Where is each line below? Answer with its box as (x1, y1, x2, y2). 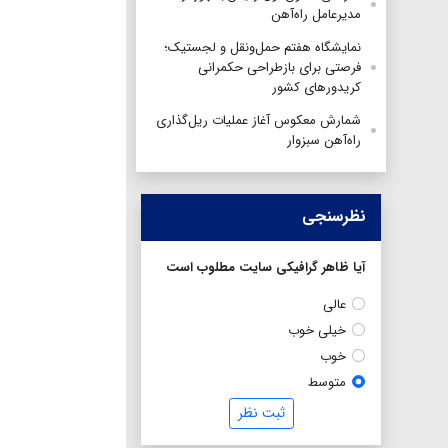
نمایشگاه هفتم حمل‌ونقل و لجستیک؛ (164, 36, 361, 58)
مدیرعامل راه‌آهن (271, 3, 361, 25)
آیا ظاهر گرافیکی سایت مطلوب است (166, 256, 365, 278)
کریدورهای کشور (272, 76, 361, 98)
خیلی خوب (287, 319, 346, 341)
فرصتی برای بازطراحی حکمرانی (198, 56, 361, 78)
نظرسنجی (302, 203, 366, 229)
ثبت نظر (237, 401, 285, 424)
